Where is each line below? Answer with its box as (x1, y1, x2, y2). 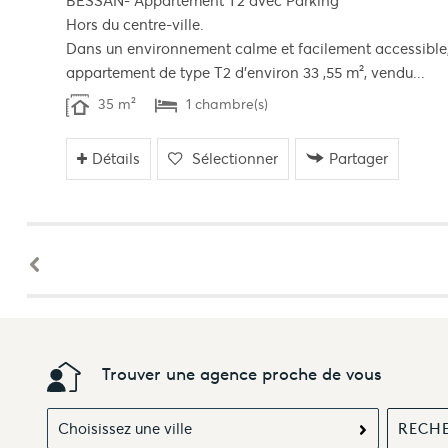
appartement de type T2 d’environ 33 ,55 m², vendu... (65, 63, 425, 83)
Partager (329, 148, 389, 168)
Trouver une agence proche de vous (102, 364, 382, 385)
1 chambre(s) (182, 96, 269, 114)
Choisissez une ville (58, 419, 192, 439)
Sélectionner (192, 148, 279, 168)
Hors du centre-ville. (65, 15, 204, 35)
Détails (92, 148, 141, 168)
